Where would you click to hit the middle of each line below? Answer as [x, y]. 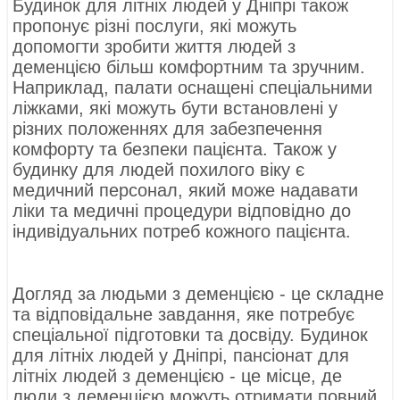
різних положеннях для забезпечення [168, 129]
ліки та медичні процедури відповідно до [182, 211]
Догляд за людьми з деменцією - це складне [199, 294]
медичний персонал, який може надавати [186, 191]
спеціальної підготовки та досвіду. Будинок [191, 335]
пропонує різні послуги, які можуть [155, 26]
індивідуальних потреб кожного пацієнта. [182, 232]
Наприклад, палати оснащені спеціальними [193, 88]
